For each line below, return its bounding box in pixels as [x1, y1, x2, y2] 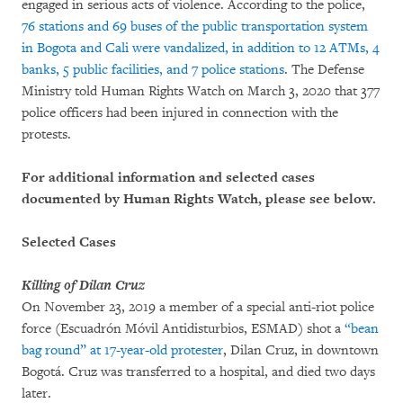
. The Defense [284, 60, 364, 78]
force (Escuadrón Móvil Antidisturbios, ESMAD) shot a [22, 319, 345, 337]
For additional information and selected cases [22, 168, 315, 186]
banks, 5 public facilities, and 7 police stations [22, 60, 284, 78]
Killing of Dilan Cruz [22, 276, 145, 294]
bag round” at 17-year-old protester [22, 341, 223, 359]
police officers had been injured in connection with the [22, 103, 338, 121]
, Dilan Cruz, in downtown [223, 341, 379, 359]
